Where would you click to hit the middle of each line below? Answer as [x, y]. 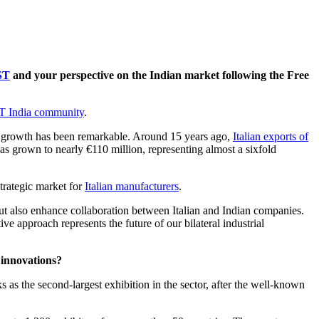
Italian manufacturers [132, 186]
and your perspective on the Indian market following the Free [159, 75]
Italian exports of [271, 136]
